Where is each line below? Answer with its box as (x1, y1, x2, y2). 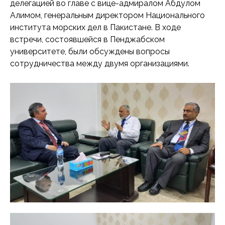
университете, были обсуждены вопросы (10, 46, 170, 56)
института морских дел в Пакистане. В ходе (10, 22, 181, 32)
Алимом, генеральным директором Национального (10, 10, 205, 20)
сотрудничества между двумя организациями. (10, 58, 189, 68)
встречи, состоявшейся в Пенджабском (10, 34, 165, 44)
